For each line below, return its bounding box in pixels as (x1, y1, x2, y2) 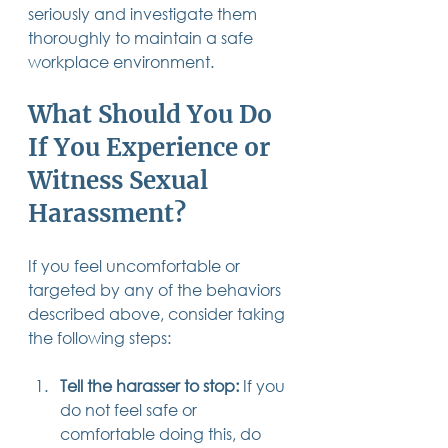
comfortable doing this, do (60, 422, 265, 444)
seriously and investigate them (28, 2, 261, 24)
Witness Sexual (28, 164, 214, 196)
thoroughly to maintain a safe (28, 26, 257, 48)
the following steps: (28, 326, 171, 348)
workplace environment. (28, 50, 214, 72)
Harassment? (28, 197, 186, 229)
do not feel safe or (60, 398, 201, 420)
